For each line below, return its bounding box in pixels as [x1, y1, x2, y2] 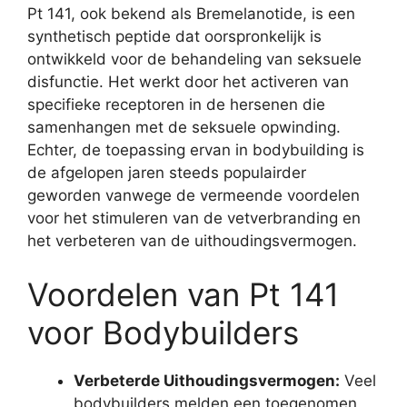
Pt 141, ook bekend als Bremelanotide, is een [27, 4, 355, 23]
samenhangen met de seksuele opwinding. [27, 117, 341, 136]
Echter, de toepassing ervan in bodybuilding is [27, 140, 364, 159]
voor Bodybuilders [27, 313, 299, 352]
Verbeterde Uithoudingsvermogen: [74, 372, 340, 391]
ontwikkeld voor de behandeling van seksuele [27, 49, 362, 68]
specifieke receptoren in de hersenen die [27, 94, 325, 114]
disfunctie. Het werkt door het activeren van [27, 72, 349, 91]
